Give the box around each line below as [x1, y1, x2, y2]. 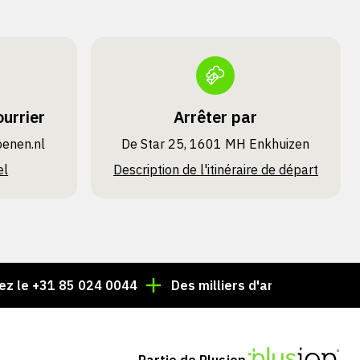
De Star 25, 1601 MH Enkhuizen [121, 136, 310, 152]
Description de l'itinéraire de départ [112, 162, 318, 178]
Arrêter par [174, 106, 258, 128]
